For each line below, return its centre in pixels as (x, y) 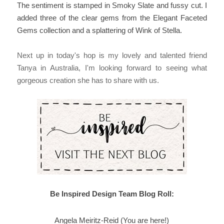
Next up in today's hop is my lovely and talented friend (112, 55)
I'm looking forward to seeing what (144, 67)
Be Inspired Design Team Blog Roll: (112, 193)
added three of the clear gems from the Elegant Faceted (112, 17)
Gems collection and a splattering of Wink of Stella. (99, 30)
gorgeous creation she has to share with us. (88, 80)
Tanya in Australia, (49, 67)
